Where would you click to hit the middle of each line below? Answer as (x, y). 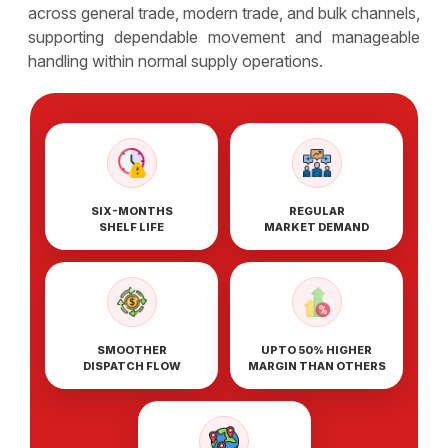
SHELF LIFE (131, 226)
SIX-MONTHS (131, 210)
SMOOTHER (131, 349)
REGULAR (316, 210)
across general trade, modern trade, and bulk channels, (224, 12)
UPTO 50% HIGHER (316, 349)
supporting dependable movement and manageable (224, 36)
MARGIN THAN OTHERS (316, 365)
